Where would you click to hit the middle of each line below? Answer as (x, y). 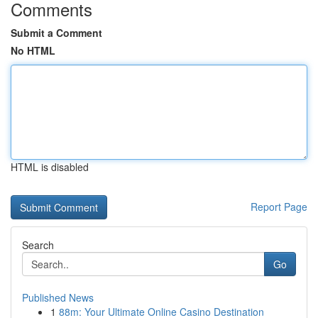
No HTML (33, 50)
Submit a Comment (56, 33)
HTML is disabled (50, 167)
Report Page (279, 207)
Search (38, 245)
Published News (58, 297)
